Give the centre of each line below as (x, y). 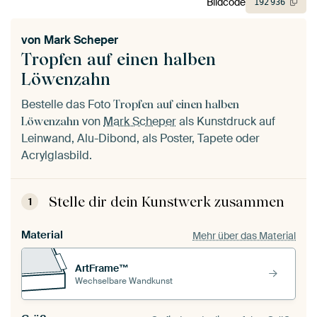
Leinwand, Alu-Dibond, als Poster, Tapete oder (140, 139)
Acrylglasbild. (57, 156)
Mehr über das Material (244, 235)
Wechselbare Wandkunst (124, 281)
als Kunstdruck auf (226, 122)
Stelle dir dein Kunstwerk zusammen (167, 202)
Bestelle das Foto (67, 105)
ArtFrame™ (102, 268)
